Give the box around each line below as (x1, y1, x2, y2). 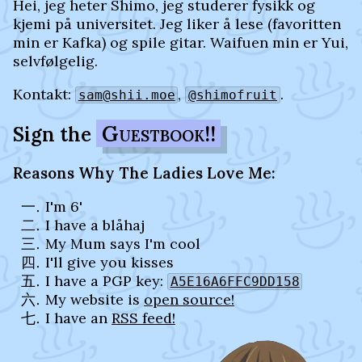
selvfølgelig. (13, 51, 98, 70)
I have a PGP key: (45, 271, 167, 291)
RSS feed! (112, 309, 175, 328)
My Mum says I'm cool (45, 234, 200, 254)
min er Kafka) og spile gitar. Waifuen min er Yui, (13, 32, 348, 52)
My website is (45, 290, 144, 309)
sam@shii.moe (78, 86, 175, 103)
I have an (45, 309, 112, 328)
